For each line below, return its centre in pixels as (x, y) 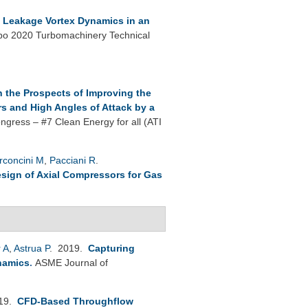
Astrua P (32, 248)
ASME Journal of (71, 262)
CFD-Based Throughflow (75, 301)
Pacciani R (73, 160)
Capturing (111, 248)
